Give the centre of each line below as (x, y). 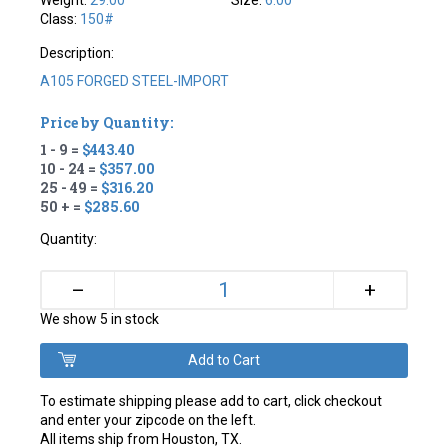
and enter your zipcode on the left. (148, 420)
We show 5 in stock (100, 319)
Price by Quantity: (107, 123)
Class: (60, 19)
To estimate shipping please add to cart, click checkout (211, 401)
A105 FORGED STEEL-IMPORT (135, 81)
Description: (77, 53)
